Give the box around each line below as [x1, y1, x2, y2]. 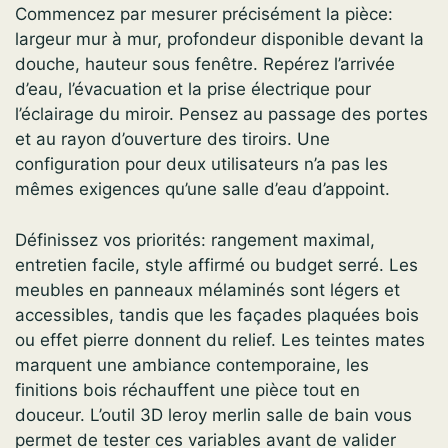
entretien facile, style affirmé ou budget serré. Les [15, 254, 418, 275]
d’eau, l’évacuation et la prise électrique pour [15, 79, 371, 100]
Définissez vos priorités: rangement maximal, [15, 229, 375, 250]
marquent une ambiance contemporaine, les [15, 354, 369, 375]
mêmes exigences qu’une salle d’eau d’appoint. [15, 179, 390, 200]
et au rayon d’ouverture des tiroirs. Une [15, 129, 330, 150]
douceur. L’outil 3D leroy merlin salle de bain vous [15, 404, 412, 425]
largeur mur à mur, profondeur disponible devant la [15, 29, 424, 50]
